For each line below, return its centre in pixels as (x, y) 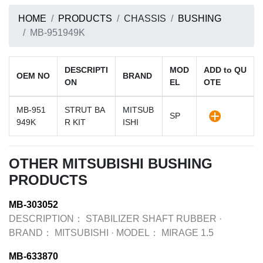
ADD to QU (225, 70)
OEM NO (33, 76)
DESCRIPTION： (46, 219)
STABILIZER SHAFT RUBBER (151, 219)
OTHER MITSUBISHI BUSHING (111, 163)
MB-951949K (58, 33)
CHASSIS (145, 18)
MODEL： (138, 233)
